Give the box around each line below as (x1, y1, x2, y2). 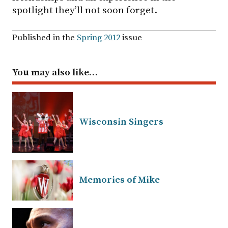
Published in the (12, 32, 77, 43)
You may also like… (12, 66, 98, 78)
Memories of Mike (79, 174, 160, 186)
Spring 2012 (77, 32, 120, 43)
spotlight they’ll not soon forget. (12, 4, 157, 16)
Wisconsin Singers (79, 116, 163, 128)
